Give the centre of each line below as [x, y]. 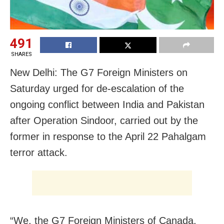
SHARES [21, 54]
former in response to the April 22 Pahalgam [108, 136]
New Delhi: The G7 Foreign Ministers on [99, 72]
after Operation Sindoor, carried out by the [104, 120]
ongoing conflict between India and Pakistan [107, 104]
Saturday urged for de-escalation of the [97, 88]
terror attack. [39, 152]
